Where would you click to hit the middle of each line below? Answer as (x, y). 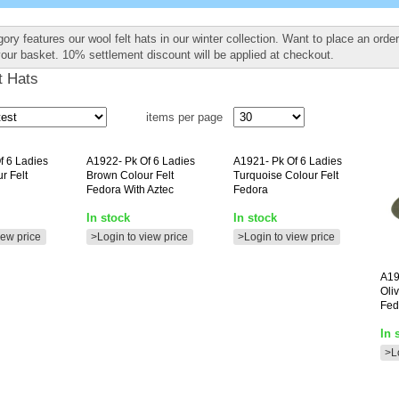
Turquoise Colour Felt (286, 175)
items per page (188, 117)
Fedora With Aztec (130, 190)
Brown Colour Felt (130, 175)
